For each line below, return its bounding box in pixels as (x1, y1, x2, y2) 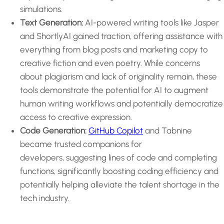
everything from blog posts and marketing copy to (20, 44, 208, 55)
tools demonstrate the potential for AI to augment (20, 85, 208, 95)
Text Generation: (20, 17, 83, 28)
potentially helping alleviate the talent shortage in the (20, 179, 219, 190)
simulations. (20, 4, 62, 14)
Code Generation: (20, 125, 86, 136)
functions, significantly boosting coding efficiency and (20, 166, 218, 176)
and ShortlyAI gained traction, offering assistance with (20, 31, 222, 41)
